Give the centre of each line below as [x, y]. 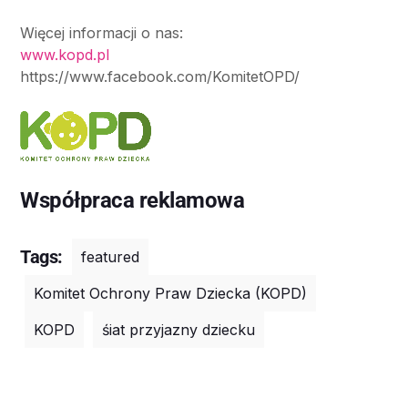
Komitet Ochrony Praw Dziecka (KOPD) [170, 293]
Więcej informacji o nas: [102, 32]
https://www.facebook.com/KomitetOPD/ [160, 76]
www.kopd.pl [65, 54]
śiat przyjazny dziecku [178, 329]
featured [110, 256]
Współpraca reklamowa [133, 200]
